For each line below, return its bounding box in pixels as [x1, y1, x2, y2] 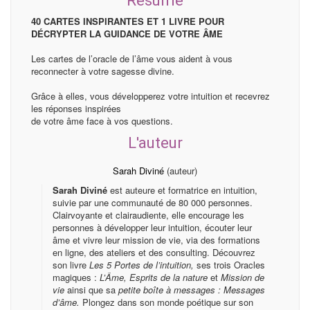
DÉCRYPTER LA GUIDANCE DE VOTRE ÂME [31, 26, 223, 40]
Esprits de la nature [129, 270, 210, 284]
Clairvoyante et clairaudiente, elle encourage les [53, 208, 244, 221]
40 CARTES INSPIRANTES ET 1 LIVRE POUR [31, 14, 224, 28]
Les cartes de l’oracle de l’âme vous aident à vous [31, 51, 232, 65]
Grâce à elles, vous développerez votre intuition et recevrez [31, 89, 270, 102]
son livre [53, 257, 89, 271]
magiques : [53, 270, 100, 284]
